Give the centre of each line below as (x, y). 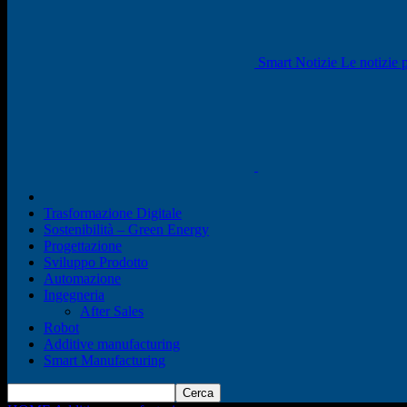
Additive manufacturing (112, 344)
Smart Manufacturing (104, 360)
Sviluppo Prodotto (96, 262)
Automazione (82, 278)
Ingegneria (74, 295)
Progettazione (83, 246)
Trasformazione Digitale (113, 213)
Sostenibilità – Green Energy (126, 229)
